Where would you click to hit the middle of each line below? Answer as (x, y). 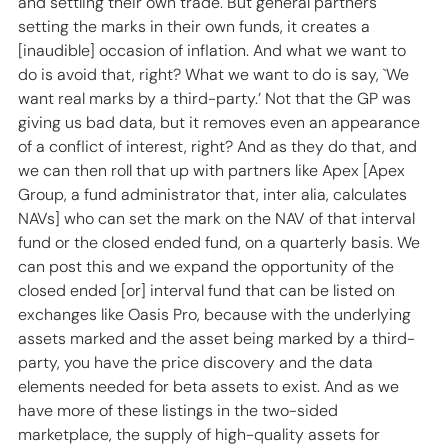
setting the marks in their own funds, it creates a (196, 27)
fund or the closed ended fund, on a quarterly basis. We (221, 243)
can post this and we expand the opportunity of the (208, 267)
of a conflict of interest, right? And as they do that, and (219, 147)
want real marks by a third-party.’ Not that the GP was (216, 99)
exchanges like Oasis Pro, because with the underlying (216, 315)
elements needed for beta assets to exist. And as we (210, 387)
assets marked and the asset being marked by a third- (216, 339)
